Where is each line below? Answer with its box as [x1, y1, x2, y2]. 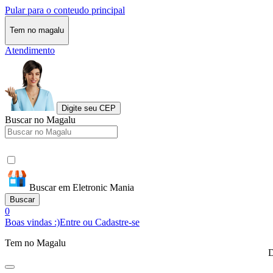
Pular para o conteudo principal [5, 5, 125, 15]
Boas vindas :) [5, 216, 60, 227]
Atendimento [5, 44, 55, 55]
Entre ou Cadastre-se [60, 216, 140, 227]
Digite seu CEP [62, 103, 116, 113]
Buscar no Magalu [5, 114, 76, 125]
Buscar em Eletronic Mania [29, 182, 134, 193]
